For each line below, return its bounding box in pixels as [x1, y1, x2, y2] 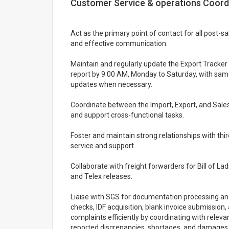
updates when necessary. [71, 80, 152, 88]
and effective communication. [71, 39, 168, 48]
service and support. [71, 142, 135, 150]
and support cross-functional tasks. [71, 111, 184, 119]
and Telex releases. [71, 172, 132, 180]
